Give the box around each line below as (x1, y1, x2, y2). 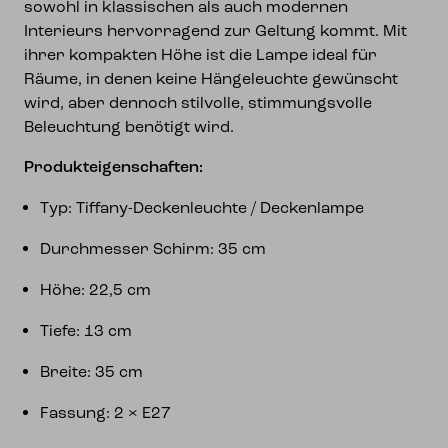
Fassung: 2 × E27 (40, 406, 171, 422)
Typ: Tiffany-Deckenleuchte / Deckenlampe (40, 201, 364, 217)
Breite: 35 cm (40, 365, 143, 381)
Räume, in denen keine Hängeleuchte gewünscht (24, 72, 398, 88)
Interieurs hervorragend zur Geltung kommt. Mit (24, 24, 407, 40)
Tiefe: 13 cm (40, 324, 132, 340)
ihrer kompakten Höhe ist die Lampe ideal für (24, 48, 377, 64)
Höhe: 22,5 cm (40, 283, 151, 299)
